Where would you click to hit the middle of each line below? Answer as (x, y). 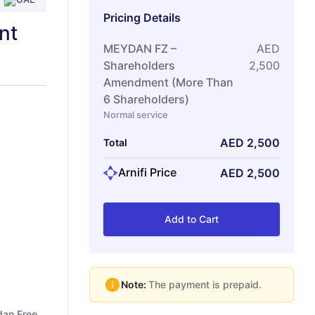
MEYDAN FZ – (140, 48)
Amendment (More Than (168, 82)
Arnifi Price (148, 173)
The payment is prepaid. (205, 284)
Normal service (136, 114)
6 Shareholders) (146, 99)
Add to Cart (192, 219)
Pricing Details (142, 17)
